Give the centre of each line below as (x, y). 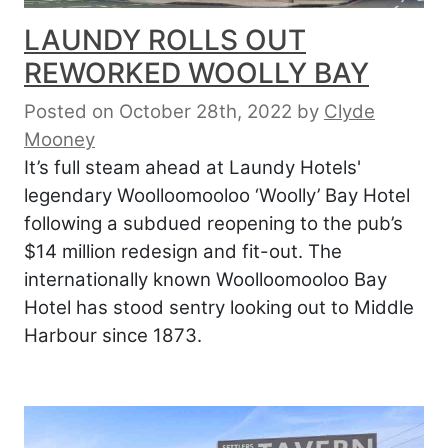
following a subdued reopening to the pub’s (213, 223)
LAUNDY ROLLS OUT (165, 39)
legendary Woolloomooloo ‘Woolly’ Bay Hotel (217, 195)
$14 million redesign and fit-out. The (183, 251)
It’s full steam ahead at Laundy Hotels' (192, 167)
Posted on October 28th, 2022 (158, 111)
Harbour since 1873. (113, 335)
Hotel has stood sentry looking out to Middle (219, 307)
